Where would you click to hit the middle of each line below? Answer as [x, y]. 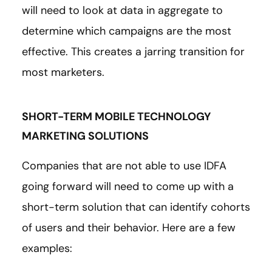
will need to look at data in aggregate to [122, 11]
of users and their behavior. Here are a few [129, 228]
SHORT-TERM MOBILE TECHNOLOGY [116, 117]
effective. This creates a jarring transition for [133, 52]
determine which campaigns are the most [127, 31]
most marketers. [63, 73]
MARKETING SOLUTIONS [85, 136]
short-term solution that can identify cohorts [136, 207]
